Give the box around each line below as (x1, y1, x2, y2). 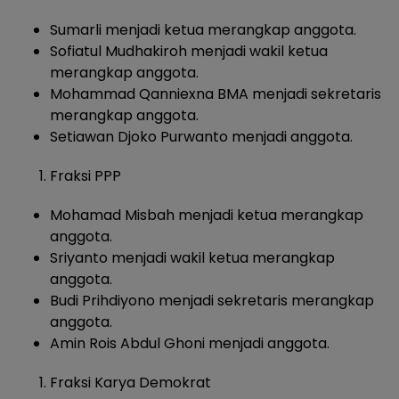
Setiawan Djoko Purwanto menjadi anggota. (50, 126, 353, 148)
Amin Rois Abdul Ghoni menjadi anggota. (50, 333, 330, 354)
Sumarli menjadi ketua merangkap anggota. (50, 20, 356, 41)
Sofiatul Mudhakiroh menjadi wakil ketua (50, 41, 328, 62)
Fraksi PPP (50, 166, 121, 187)
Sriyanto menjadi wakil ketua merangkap (50, 248, 335, 269)
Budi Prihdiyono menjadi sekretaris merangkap (50, 290, 374, 312)
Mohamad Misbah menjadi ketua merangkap (50, 205, 363, 226)
